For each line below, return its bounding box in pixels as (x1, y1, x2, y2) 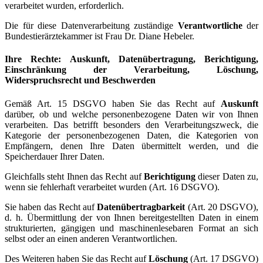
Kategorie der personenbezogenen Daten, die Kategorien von (5, 130, 258, 140)
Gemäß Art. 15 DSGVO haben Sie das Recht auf (5, 98, 221, 109)
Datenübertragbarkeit (97, 201, 186, 212)
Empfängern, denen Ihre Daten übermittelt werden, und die (5, 140, 258, 151)
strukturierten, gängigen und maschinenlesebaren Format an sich (5, 222, 258, 233)
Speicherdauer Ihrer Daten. (5, 151, 104, 161)
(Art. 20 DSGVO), (185, 201, 258, 212)
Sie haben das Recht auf (5, 201, 97, 212)
